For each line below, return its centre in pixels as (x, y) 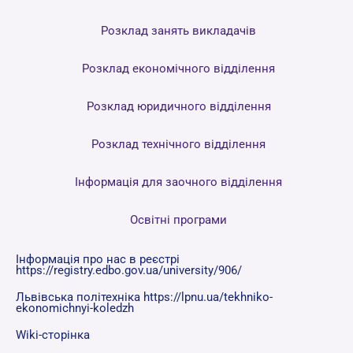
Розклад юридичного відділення (178, 106)
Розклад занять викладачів (178, 30)
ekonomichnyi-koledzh (75, 308)
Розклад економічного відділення (178, 68)
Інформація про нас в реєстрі (98, 259)
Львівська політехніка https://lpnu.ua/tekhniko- (144, 297)
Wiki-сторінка (53, 334)
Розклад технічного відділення (178, 144)
